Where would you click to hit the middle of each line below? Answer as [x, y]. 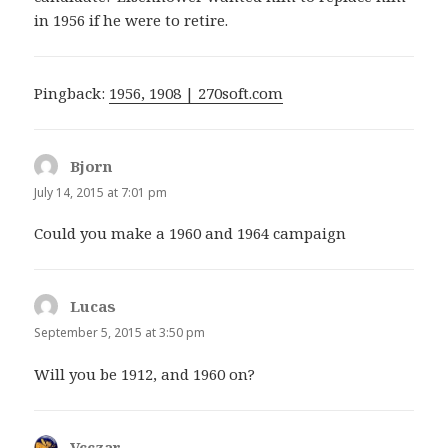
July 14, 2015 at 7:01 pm [101, 193]
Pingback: [72, 93]
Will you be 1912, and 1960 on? [145, 373]
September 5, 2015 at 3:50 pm [120, 333]
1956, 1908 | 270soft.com [196, 93]
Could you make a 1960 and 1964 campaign [190, 233]
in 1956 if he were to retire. [131, 20]
